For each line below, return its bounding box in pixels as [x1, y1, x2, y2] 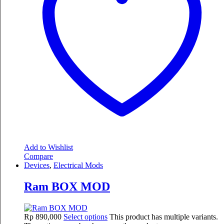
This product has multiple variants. [109, 212, 218, 221]
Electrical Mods [53, 161, 103, 170]
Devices [24, 161, 49, 170]
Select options [63, 212, 107, 221]
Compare [24, 152, 53, 161]
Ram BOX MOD [24, 180, 110, 193]
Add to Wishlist [24, 143, 73, 152]
